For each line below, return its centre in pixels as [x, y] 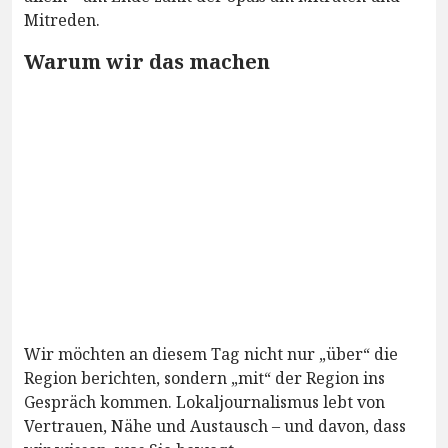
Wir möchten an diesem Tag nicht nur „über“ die [211, 353]
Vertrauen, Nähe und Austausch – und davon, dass [215, 425]
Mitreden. [62, 19]
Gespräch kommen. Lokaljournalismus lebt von [204, 401]
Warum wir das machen [147, 61]
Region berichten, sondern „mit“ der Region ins [204, 377]
